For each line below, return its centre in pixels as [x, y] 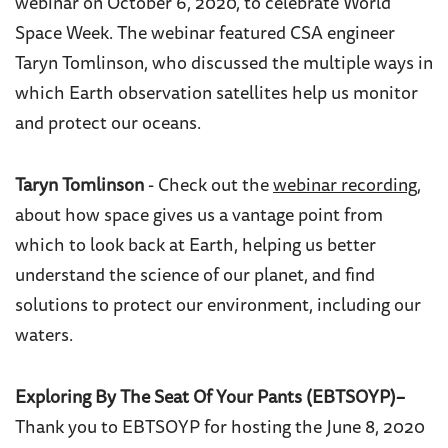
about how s [63, 216]
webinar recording [345, 186]
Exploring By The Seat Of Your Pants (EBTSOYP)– [210, 398]
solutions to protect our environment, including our [218, 306]
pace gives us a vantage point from [247, 216]
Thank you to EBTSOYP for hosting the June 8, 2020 [220, 428]
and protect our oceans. [108, 124]
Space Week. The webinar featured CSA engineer [205, 34]
